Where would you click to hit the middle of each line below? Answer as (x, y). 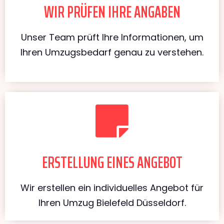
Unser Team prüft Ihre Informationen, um (112, 37)
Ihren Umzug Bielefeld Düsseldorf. (112, 202)
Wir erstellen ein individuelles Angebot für (112, 187)
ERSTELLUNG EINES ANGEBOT (112, 162)
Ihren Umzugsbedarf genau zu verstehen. (112, 52)
